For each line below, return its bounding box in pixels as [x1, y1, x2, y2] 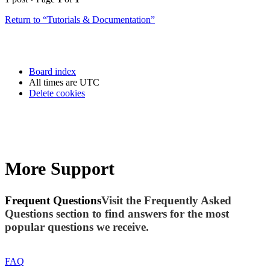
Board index [29, 66, 76, 77]
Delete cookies [29, 87, 85, 98]
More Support [5, 159, 115, 179]
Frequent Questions [5, 194, 101, 207]
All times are [29, 77, 80, 87]
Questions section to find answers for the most [5, 207, 229, 221]
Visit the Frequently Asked [101, 194, 231, 207]
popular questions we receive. [5, 221, 149, 234]
